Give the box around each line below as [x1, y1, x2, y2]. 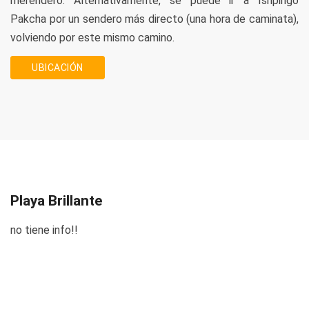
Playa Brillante [10, 192, 102, 209]
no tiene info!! [10, 223, 78, 237]
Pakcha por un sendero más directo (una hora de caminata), [10, 12, 299, 26]
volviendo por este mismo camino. [10, 31, 175, 44]
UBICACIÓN [32, 62, 83, 73]
